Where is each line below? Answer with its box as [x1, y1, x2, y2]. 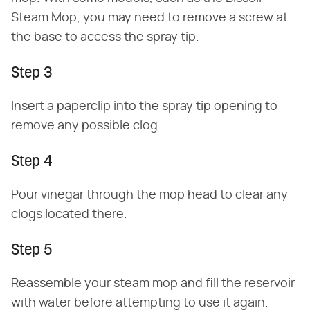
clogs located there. [11, 208, 127, 221]
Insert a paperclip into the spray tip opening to [11, 100, 277, 113]
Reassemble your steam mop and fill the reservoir [11, 277, 295, 290]
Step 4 [11, 154, 53, 170]
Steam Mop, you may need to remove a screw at [11, 11, 288, 24]
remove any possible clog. [11, 119, 161, 132]
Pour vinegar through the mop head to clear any [11, 188, 288, 201]
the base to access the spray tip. [11, 30, 199, 44]
